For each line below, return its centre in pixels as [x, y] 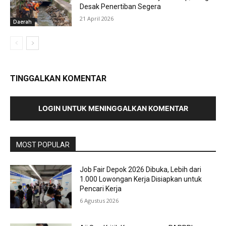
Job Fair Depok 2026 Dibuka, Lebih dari [141, 170]
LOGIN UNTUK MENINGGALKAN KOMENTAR [113, 108]
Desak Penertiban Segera [121, 7]
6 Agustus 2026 [99, 201]
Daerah [22, 22]
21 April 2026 [97, 19]
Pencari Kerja [101, 189]
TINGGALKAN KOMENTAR [58, 79]
